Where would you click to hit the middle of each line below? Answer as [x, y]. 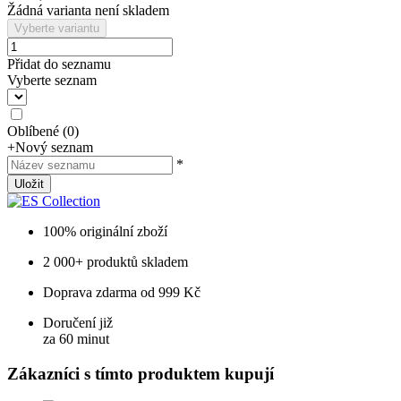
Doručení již [78, 322]
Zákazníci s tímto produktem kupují [141, 373]
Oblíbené [35, 131]
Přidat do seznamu [59, 64]
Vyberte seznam [52, 80]
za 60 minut [76, 338]
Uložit [29, 183]
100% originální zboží [105, 231]
